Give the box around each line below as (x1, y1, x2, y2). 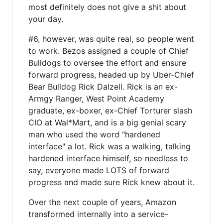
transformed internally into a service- (28, 209, 168, 219)
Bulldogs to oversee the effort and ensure (28, 57, 186, 68)
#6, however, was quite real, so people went (28, 33, 194, 44)
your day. (28, 13, 63, 24)
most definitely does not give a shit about (28, 1, 186, 12)
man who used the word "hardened (28, 129, 160, 139)
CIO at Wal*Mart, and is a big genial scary (28, 117, 186, 127)
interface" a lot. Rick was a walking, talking (28, 141, 191, 151)
